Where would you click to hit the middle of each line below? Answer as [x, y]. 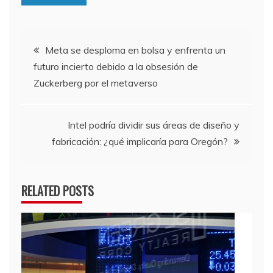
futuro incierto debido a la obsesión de [116, 66]
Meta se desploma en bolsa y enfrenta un [135, 50]
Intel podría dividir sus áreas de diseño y [154, 125]
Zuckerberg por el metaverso [96, 83]
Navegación [61, 45]
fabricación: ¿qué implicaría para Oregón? [140, 141]
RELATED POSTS [58, 190]
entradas [52, 111]
